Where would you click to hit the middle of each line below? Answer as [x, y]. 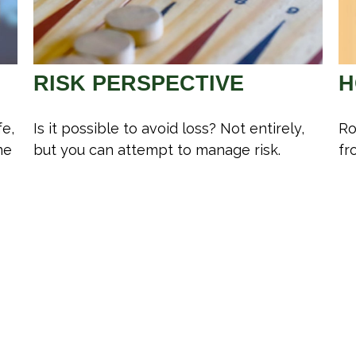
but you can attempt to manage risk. [157, 150]
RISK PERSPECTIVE [139, 84]
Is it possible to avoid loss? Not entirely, [169, 129]
